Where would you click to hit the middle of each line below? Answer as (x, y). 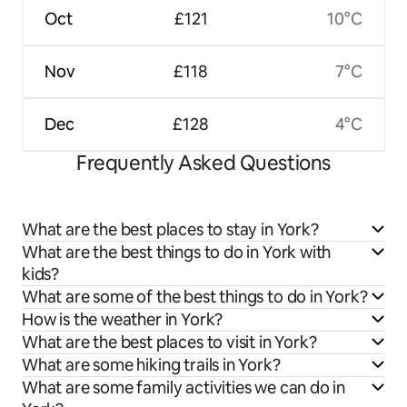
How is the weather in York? (123, 319)
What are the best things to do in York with (177, 252)
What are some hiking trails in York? (151, 364)
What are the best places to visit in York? (169, 342)
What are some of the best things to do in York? (195, 296)
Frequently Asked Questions (203, 163)
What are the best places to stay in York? (170, 229)
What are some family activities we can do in (184, 387)
